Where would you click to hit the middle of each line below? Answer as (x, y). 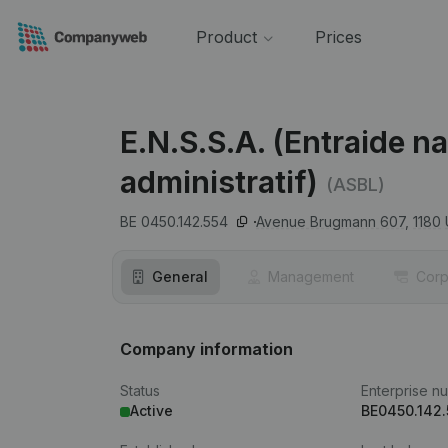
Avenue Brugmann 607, (332, 221)
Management (311, 276)
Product (226, 37)
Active (151, 410)
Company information (206, 349)
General (180, 276)
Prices (338, 37)
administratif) (219, 182)
